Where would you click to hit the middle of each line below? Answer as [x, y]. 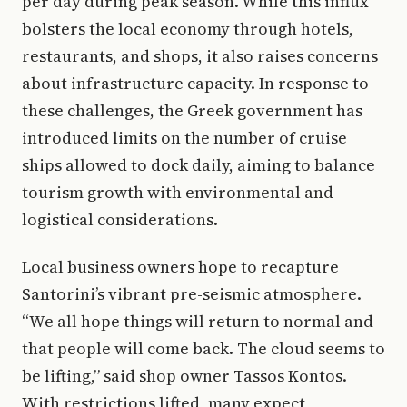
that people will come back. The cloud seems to [203, 348]
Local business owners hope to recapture [180, 266]
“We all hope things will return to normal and [198, 321]
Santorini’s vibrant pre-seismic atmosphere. [192, 293]
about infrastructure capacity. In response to [195, 83]
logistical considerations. [120, 219]
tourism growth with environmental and [178, 192]
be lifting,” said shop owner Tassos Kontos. [184, 375]
